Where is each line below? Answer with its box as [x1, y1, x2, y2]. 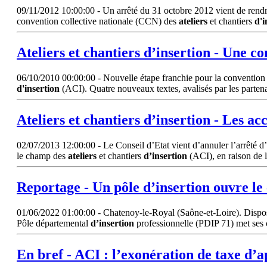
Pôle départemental [17, 218, 91, 228]
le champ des [17, 150, 68, 161]
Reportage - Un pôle [17, 179, 143, 195]
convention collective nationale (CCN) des [17, 16, 179, 27]
